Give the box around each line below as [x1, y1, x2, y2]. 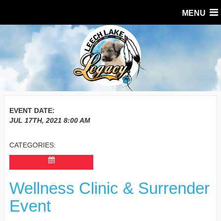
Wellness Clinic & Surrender [9, 179, 210, 197]
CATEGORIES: [9, 141, 56, 149]
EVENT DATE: [9, 107, 55, 114]
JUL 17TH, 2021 [9, 116, 62, 124]
